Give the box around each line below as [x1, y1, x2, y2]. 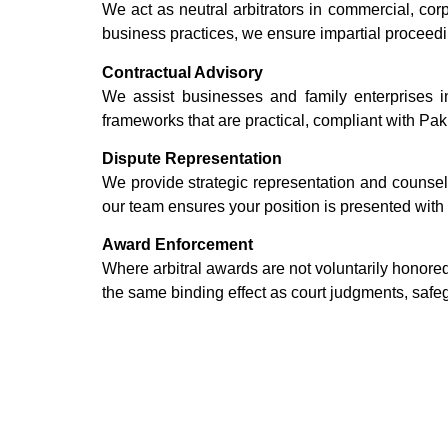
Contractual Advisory [102, 63, 263, 81]
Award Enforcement [102, 236, 253, 254]
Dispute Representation [102, 149, 282, 167]
